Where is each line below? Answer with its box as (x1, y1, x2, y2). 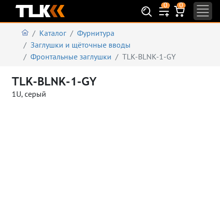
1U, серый (12, 89, 46, 99)
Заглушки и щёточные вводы (30, 40, 131, 50)
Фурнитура (77, 28, 115, 38)
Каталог (39, 28, 67, 38)
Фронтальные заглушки (30, 52, 111, 62)
